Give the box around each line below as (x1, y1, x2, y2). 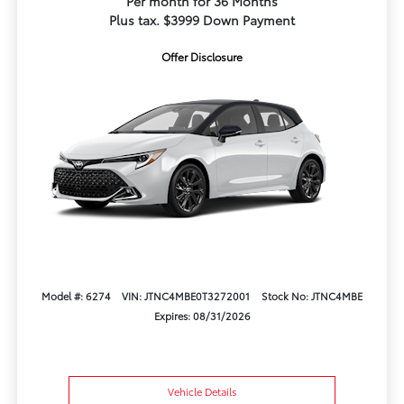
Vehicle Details (168, 384, 236, 399)
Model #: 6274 (41, 288, 111, 303)
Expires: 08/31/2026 (153, 308, 251, 323)
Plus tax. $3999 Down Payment (109, 11, 295, 30)
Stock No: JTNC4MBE (262, 288, 363, 303)
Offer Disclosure (161, 49, 243, 65)
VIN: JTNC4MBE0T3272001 (122, 288, 251, 303)
